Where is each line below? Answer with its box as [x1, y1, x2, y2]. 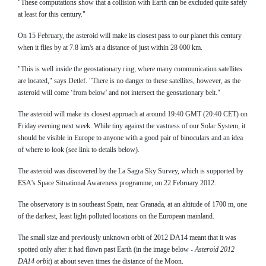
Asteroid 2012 [195, 245, 235, 254]
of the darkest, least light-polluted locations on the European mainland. [18, 212, 214, 221]
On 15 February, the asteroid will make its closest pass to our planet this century [18, 31, 242, 40]
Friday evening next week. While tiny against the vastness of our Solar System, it [18, 122, 245, 131]
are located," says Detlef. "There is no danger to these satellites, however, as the [18, 77, 240, 85]
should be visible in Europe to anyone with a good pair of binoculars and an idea [18, 134, 243, 142]
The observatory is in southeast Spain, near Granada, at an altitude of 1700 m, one [18, 200, 247, 209]
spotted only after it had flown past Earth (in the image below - [18, 245, 195, 254]
